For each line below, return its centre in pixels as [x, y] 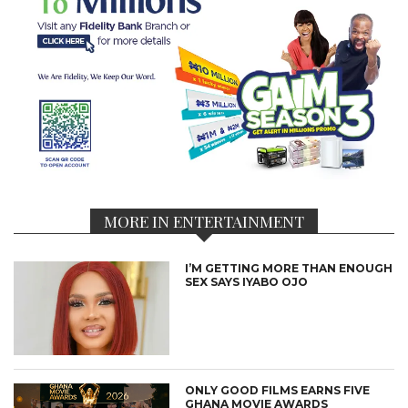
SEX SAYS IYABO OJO [247, 281]
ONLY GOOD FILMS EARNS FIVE [278, 390]
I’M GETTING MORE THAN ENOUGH [289, 268]
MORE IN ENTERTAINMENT [204, 220]
